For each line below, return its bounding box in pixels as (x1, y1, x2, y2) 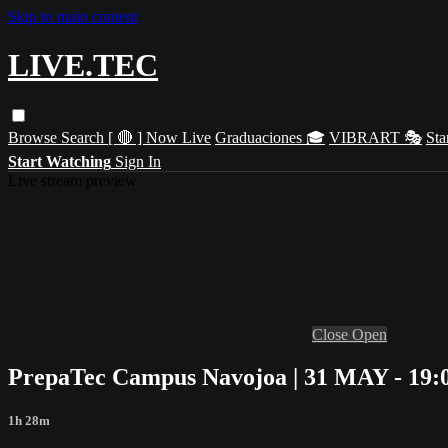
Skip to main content (8, 8, 138, 25)
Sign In (115, 152, 161, 170)
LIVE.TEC (8, 47, 158, 84)
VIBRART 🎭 (329, 128, 422, 146)
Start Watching (8, 152, 111, 170)
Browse (8, 128, 61, 146)
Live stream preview (8, 171, 137, 189)
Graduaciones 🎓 (215, 128, 325, 146)
